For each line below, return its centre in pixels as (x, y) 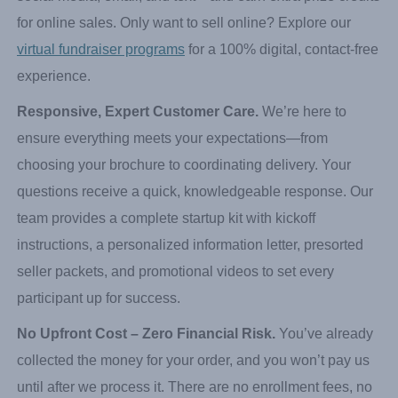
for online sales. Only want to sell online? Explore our (184, 106)
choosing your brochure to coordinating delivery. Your (184, 248)
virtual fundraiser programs (101, 132)
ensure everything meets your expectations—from (172, 221)
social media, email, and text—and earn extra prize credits (199, 79)
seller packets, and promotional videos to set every (175, 354)
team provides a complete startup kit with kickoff (166, 301)
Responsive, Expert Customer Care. (138, 195)
